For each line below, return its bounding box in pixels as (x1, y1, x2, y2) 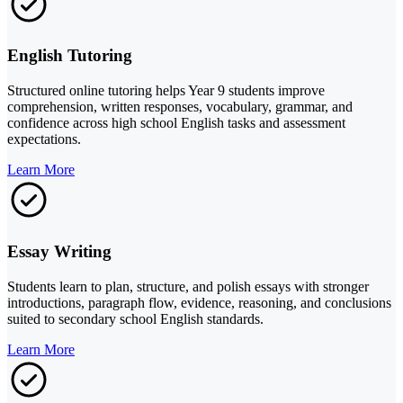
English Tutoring (7, 46, 132, 66)
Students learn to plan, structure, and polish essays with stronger (7, 278, 369, 294)
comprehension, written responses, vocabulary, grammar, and (7, 99, 353, 115)
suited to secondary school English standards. (7, 310, 264, 327)
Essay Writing (7, 241, 112, 261)
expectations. (7, 131, 81, 148)
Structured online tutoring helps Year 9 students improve (7, 83, 325, 99)
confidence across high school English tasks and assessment (7, 115, 345, 131)
